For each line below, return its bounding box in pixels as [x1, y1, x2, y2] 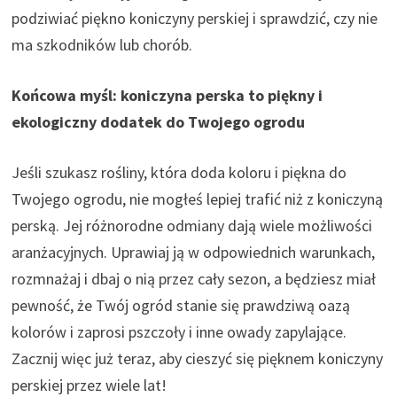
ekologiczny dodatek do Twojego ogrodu [12, 111, 306, 132]
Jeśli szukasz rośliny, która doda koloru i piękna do [12, 161, 347, 183]
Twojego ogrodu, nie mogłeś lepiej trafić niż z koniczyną [12, 188, 384, 209]
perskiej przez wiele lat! [12, 374, 167, 395]
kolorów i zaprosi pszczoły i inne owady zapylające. [12, 321, 347, 342]
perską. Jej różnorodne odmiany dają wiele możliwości [12, 214, 373, 236]
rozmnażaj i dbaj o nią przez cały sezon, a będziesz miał [12, 268, 377, 289]
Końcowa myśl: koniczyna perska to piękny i [12, 84, 323, 105]
